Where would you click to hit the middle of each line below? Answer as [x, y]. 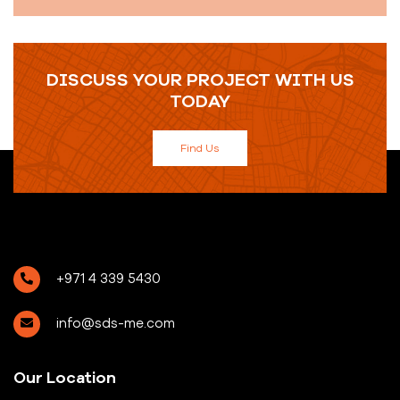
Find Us [200, 149]
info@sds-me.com [116, 324]
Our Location [65, 378]
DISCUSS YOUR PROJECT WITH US [200, 80]
